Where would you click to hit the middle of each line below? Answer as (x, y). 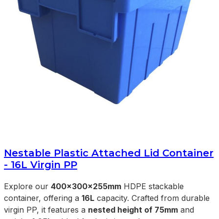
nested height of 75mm (133, 209)
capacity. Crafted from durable (152, 198)
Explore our (27, 186)
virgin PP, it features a (46, 209)
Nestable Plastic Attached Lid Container (109, 153)
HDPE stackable (153, 186)
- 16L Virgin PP (41, 164)
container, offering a (43, 198)
